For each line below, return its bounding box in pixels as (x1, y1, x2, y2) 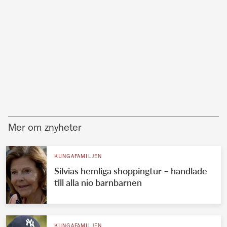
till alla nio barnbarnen (54, 176, 142, 188)
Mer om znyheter (8, 123, 81, 134)
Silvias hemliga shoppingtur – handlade (54, 165, 207, 176)
